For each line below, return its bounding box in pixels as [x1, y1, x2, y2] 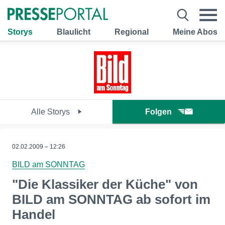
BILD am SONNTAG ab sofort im [12, 192, 210, 207]
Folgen [145, 107, 172, 116]
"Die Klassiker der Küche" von [12, 177, 198, 192]
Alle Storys [31, 107, 72, 116]
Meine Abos [173, 27, 217, 36]
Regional [115, 27, 149, 36]
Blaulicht [57, 27, 90, 36]
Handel [12, 207, 55, 222]
